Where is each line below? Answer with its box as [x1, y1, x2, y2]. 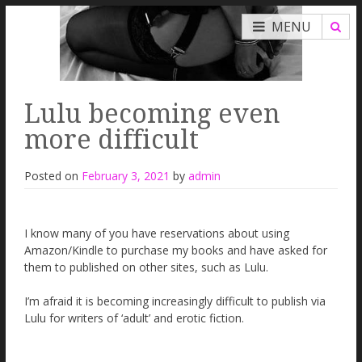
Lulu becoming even [24, 99, 280, 129]
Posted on [24, 167, 82, 183]
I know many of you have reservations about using [24, 225, 289, 241]
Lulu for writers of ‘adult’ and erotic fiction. [24, 309, 244, 326]
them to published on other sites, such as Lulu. [24, 259, 268, 275]
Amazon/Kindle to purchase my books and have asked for [24, 242, 327, 258]
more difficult [24, 124, 199, 155]
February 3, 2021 [82, 167, 170, 183]
